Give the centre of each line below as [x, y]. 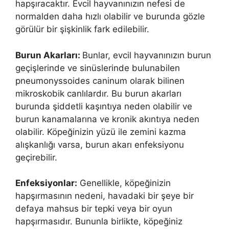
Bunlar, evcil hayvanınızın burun [147, 55]
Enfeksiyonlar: [46, 183]
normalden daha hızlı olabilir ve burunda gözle [110, 17]
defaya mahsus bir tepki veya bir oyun [94, 209]
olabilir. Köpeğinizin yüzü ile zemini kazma [101, 132]
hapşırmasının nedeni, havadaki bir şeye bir [105, 196]
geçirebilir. [36, 157]
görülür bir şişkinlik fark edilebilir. [82, 29]
